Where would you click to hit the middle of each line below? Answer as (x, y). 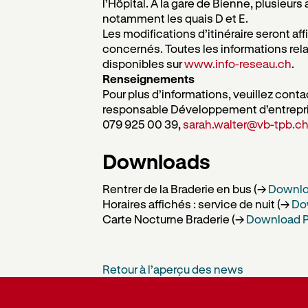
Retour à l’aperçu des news (173, 269)
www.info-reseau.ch (238, 64)
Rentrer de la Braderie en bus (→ (185, 189)
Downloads (156, 161)
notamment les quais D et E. (175, 18)
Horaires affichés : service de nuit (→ (197, 204)
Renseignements (148, 79)
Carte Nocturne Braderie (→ (174, 219)
